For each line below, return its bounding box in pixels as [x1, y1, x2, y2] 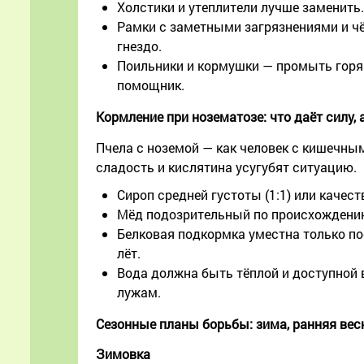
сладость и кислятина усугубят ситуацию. [96, 158, 357, 176]
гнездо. [117, 37, 162, 55]
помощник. [117, 76, 184, 94]
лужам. [117, 284, 161, 301]
